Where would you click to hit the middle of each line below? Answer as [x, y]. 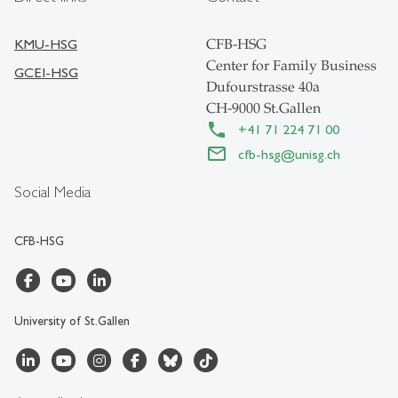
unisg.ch [318, 154]
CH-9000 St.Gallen [263, 109]
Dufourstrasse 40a [263, 88]
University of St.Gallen [72, 320]
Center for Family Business [291, 66]
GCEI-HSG [46, 73]
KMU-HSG [46, 44]
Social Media [52, 191]
